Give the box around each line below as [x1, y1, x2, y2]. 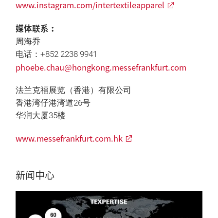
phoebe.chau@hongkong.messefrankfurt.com [16, 61, 186, 73]
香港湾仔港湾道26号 [16, 98, 91, 108]
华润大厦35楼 [16, 111, 66, 120]
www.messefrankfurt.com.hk [16, 132, 123, 144]
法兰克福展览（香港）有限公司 [16, 86, 131, 95]
